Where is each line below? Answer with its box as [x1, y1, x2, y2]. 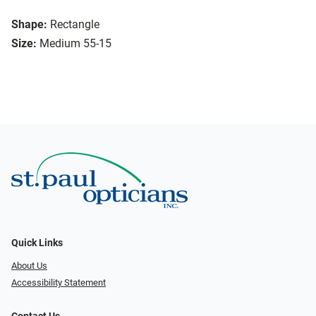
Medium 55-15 [39, 37, 111, 51]
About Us [11, 260, 47, 271]
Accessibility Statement [11, 277, 106, 288]
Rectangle [50, 18, 99, 32]
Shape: [11, 18, 47, 32]
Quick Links [11, 236, 63, 249]
